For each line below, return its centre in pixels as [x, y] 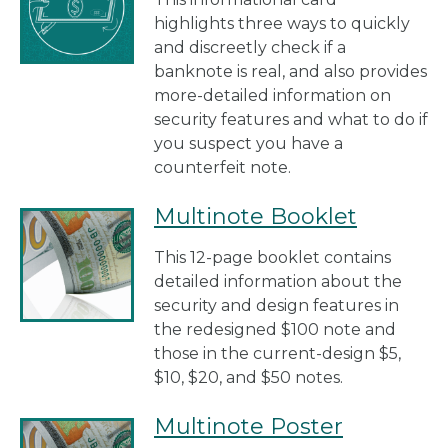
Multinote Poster [248, 426]
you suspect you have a [248, 143]
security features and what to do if [291, 119]
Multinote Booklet [255, 216]
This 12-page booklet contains [272, 257]
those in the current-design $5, [277, 353]
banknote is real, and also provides [290, 71]
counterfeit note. [222, 167]
